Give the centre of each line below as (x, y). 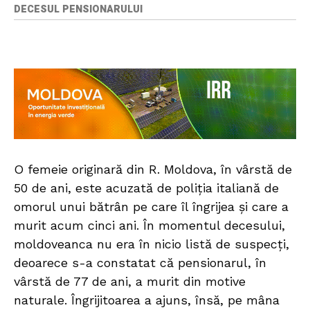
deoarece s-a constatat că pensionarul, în (140, 263)
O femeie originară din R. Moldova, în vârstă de (153, 170)
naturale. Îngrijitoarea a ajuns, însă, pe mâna (147, 300)
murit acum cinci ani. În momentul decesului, (149, 226)
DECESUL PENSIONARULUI (78, 10)
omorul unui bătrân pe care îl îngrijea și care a (151, 207)
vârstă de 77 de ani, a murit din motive (130, 282)
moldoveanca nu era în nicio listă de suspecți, (152, 244)
